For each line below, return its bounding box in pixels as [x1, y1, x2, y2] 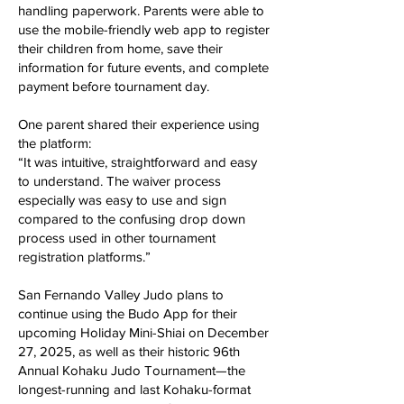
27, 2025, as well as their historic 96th [18, 344, 240, 359]
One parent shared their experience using [18, 116, 260, 132]
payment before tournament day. [18, 78, 216, 94]
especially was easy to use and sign [18, 192, 226, 207]
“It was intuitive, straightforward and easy [18, 154, 257, 170]
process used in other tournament [18, 230, 216, 245]
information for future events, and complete [18, 60, 269, 75]
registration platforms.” [18, 249, 158, 264]
